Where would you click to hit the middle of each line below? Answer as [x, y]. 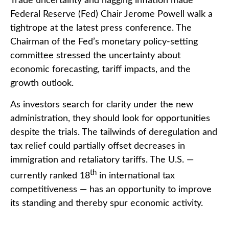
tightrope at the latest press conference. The [101, 28]
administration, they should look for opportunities [110, 119]
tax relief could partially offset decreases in [98, 146]
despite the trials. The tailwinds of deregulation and [114, 132]
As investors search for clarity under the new [102, 105]
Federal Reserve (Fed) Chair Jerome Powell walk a [111, 14]
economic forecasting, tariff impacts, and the [100, 70]
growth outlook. [42, 83]
